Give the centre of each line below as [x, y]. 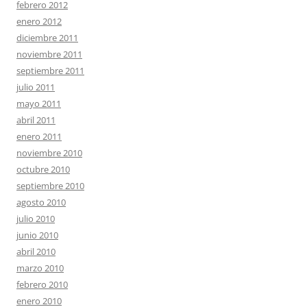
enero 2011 [39, 136]
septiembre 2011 [50, 71]
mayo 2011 [39, 103]
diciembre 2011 [47, 38]
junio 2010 [37, 235]
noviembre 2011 [49, 54]
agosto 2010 [41, 202]
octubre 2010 [43, 169]
